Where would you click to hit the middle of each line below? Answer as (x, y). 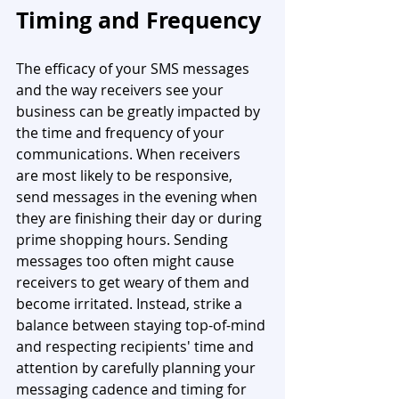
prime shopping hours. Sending (124, 239)
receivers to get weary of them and (134, 282)
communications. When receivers (130, 154)
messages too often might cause (127, 261)
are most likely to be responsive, (126, 175)
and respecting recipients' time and (137, 346)
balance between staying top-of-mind (142, 325)
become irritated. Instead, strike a (131, 303)
